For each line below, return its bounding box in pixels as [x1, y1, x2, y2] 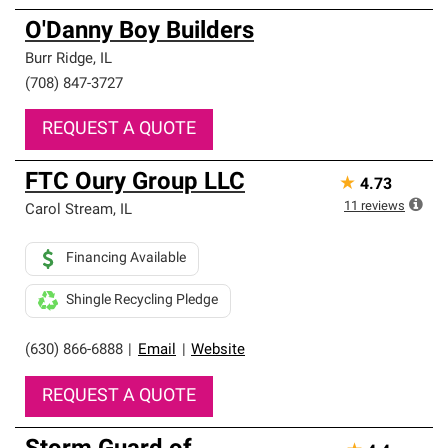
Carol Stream [25, 203, 113, 218]
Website [191, 343, 245, 358]
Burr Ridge [25, 52, 93, 67]
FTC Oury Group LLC [25, 171, 245, 195]
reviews [361, 200, 405, 213]
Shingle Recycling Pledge [66, 293, 218, 308]
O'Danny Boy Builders [25, 20, 254, 44]
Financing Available [66, 251, 186, 266]
